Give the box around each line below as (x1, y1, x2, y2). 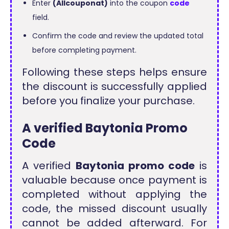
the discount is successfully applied (22, 79, 207, 94)
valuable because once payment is (22, 172, 207, 187)
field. (32, 12, 50, 23)
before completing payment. (32, 45, 137, 56)
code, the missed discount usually (22, 201, 207, 216)
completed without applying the (22, 187, 207, 201)
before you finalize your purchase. (22, 94, 195, 108)
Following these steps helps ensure (22, 65, 207, 80)
